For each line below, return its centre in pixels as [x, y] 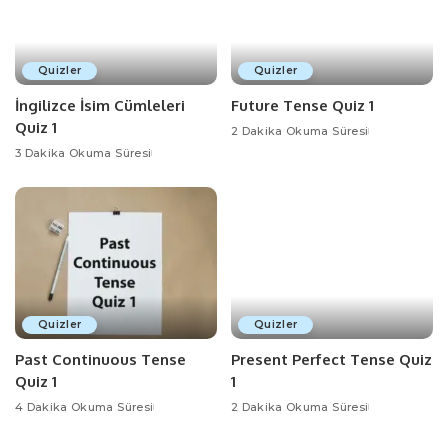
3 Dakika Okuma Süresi [83, 153]
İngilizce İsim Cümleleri [100, 106]
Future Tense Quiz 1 [302, 106]
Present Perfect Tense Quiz [331, 359]
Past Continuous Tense [100, 359]
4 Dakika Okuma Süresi [84, 406]
